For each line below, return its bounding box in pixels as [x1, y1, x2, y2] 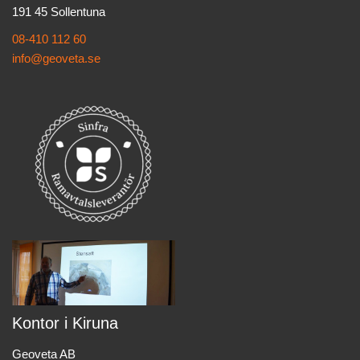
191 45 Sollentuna [12, 5, 105, 19]
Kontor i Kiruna [12, 314, 118, 333]
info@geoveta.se [12, 51, 100, 66]
